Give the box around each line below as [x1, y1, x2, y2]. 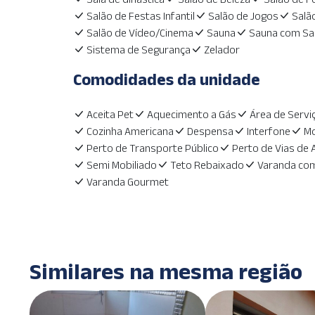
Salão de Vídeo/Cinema [86, 27, 193, 39]
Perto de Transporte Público [86, 142, 219, 154]
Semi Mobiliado [86, 159, 157, 171]
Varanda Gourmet [86, 176, 169, 188]
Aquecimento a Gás [146, 108, 236, 120]
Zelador [203, 44, 240, 56]
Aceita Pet [86, 108, 134, 120]
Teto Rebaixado [169, 159, 244, 171]
